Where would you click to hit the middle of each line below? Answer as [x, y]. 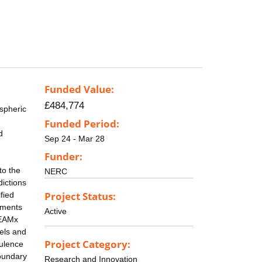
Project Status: [80, 196]
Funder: [63, 156]
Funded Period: [82, 124]
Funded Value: [79, 89]
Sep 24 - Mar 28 [75, 139]
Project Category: [87, 244]
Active [56, 211]
